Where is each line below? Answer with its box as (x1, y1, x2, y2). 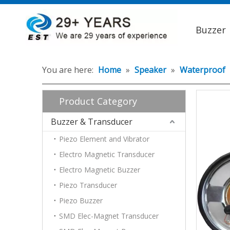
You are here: (42, 64, 93, 75)
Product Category (59, 95, 137, 107)
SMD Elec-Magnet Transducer (59, 211, 159, 221)
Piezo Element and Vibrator (59, 134, 149, 144)
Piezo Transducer (59, 180, 117, 190)
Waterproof (180, 64, 227, 75)
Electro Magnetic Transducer (59, 149, 155, 159)
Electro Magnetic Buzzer (59, 165, 140, 175)
